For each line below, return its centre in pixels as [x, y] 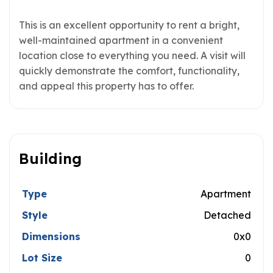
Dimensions [51, 236]
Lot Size [42, 258]
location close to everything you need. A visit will [132, 55]
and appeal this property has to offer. [106, 86]
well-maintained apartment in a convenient [121, 40]
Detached [227, 215]
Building [50, 158]
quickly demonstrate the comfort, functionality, [129, 71]
